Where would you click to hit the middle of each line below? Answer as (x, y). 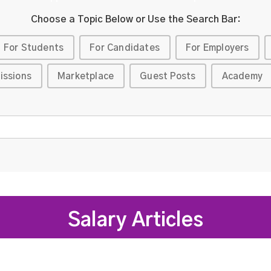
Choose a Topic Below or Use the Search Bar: (135, 19)
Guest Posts (168, 76)
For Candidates (125, 48)
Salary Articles (135, 220)
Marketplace (86, 76)
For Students (34, 48)
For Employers (217, 48)
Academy (242, 76)
